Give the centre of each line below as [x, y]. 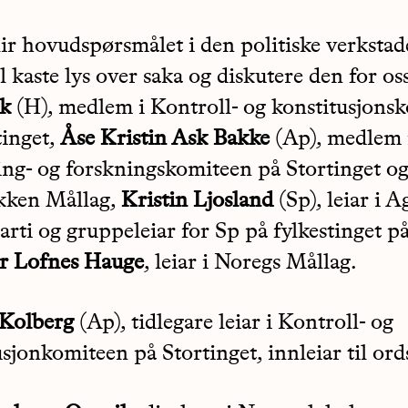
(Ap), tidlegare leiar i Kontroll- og [234, 324]
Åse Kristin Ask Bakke [165, 140]
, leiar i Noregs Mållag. [250, 264]
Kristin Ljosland [197, 202]
